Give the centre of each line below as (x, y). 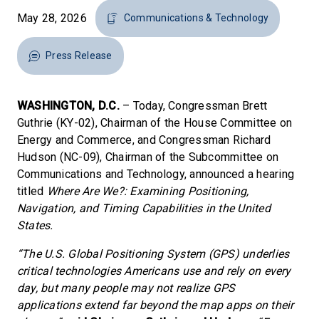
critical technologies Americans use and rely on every (154, 271)
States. (35, 225)
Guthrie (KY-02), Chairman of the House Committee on (155, 123)
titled (32, 191)
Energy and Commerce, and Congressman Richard (144, 140)
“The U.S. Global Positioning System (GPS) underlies (153, 254)
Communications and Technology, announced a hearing (156, 174)
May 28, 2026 (52, 18)
